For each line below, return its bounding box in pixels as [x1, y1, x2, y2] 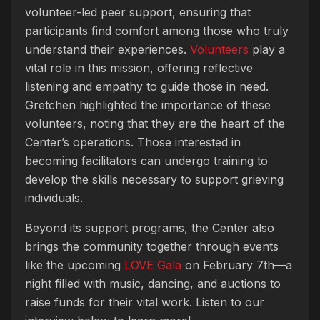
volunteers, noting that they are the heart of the [25, 116, 285, 131]
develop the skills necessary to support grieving [25, 171, 284, 186]
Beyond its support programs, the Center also [25, 220, 274, 235]
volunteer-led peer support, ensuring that [25, 4, 251, 19]
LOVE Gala [124, 257, 181, 272]
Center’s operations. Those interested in [25, 134, 241, 149]
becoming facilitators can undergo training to [25, 153, 268, 168]
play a [249, 41, 285, 56]
